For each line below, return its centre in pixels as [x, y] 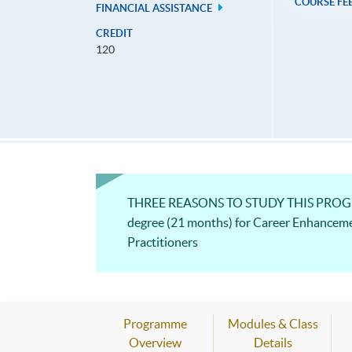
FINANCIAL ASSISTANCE [155, 9]
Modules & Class [273, 324]
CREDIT [114, 34]
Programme [155, 324]
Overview [155, 343]
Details [273, 343]
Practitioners [163, 242]
